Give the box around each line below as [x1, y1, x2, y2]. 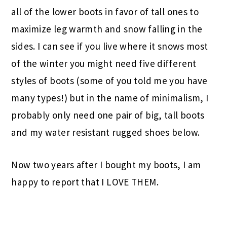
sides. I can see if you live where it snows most [11, 40, 208, 53]
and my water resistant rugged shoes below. [11, 126, 205, 139]
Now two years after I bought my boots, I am [11, 159, 201, 171]
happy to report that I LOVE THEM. [11, 176, 161, 188]
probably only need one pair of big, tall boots [11, 109, 205, 122]
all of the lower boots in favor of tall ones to [11, 6, 199, 18]
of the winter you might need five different [11, 57, 197, 70]
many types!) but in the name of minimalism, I [11, 92, 209, 104]
